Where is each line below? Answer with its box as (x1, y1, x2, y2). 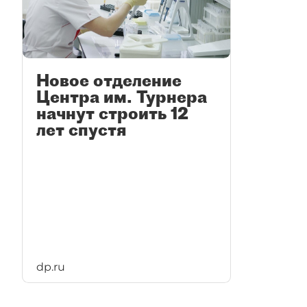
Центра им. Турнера (36, 86, 207, 108)
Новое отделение (36, 70, 182, 91)
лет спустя (36, 119, 126, 140)
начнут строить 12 (36, 103, 188, 124)
